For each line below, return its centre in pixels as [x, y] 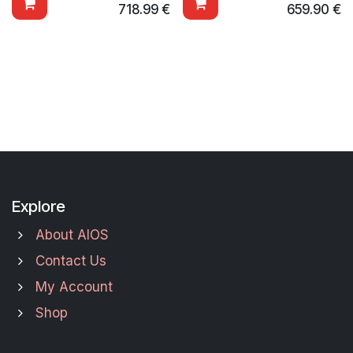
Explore [39, 206]
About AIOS [72, 235]
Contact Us [71, 261]
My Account [74, 287]
